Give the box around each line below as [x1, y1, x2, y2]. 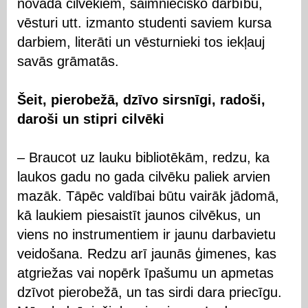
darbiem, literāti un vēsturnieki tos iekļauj [17, 34, 265, 49]
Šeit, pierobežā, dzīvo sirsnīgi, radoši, [17, 91, 265, 107]
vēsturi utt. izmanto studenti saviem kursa [17, 14, 272, 30]
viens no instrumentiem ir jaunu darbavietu [17, 226, 276, 242]
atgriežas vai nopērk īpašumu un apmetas [17, 265, 274, 280]
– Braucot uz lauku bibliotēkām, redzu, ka [17, 149, 269, 165]
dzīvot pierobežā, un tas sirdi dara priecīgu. [17, 284, 282, 300]
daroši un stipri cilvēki [17, 111, 164, 126]
